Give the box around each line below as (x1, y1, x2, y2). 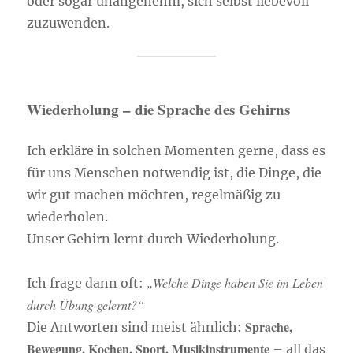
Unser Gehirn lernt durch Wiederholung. (27, 231, 280, 247)
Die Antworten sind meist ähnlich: (27, 319, 246, 335)
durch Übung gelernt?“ (27, 296, 145, 313)
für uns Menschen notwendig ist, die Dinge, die (27, 165, 322, 180)
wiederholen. (27, 209, 109, 225)
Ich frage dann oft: (27, 275, 147, 291)
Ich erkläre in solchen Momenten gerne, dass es (27, 143, 326, 158)
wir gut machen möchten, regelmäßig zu (27, 187, 281, 203)
